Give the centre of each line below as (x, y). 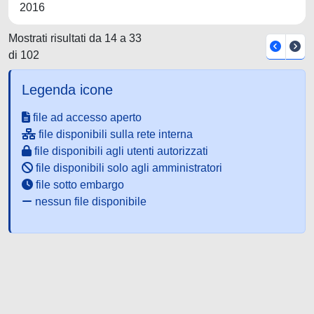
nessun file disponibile (89, 202)
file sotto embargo (78, 185)
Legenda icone (67, 90)
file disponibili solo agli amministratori (128, 168)
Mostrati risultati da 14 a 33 (75, 38)
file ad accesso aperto (86, 117)
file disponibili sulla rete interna (114, 134)
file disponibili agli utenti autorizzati (120, 151)
